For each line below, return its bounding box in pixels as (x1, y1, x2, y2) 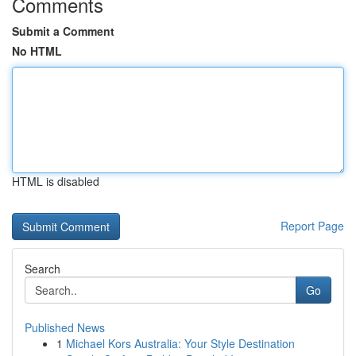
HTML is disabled (12, 173, 99, 189)
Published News (25, 319, 105, 335)
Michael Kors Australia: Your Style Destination (66, 335, 295, 351)
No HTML (12, 43, 62, 59)
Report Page (281, 218, 344, 234)
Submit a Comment (12, 23, 114, 39)
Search (25, 261, 60, 277)
